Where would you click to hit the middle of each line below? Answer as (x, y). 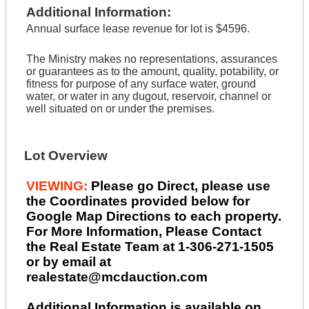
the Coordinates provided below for (138, 201)
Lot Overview (66, 155)
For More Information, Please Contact (143, 231)
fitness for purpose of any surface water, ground (141, 84)
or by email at (68, 261)
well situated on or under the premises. (120, 109)
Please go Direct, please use (180, 186)
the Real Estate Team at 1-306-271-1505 (150, 246)
